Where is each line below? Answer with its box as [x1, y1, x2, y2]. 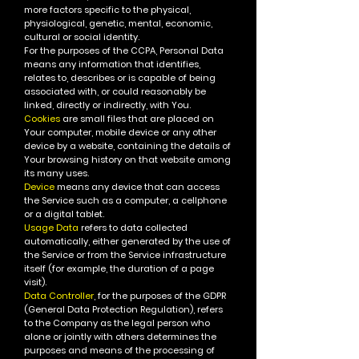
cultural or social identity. [24, 30, 139, 43]
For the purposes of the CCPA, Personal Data [24, 44, 224, 57]
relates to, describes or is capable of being [24, 71, 216, 84]
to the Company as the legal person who [24, 317, 210, 329]
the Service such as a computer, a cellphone [24, 194, 227, 207]
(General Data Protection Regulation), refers [24, 303, 223, 316]
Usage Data [24, 221, 79, 234]
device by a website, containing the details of [24, 139, 231, 152]
